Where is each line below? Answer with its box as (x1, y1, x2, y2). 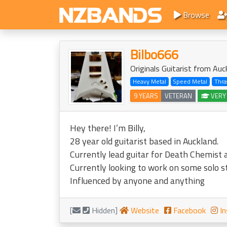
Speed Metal (173, 77, 208, 86)
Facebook (171, 204, 206, 216)
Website (129, 204, 159, 216)
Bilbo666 (130, 45, 178, 64)
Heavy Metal (132, 77, 166, 86)
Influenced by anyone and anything (70, 174, 205, 187)
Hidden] (90, 204, 118, 216)
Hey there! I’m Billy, (70, 121, 145, 135)
